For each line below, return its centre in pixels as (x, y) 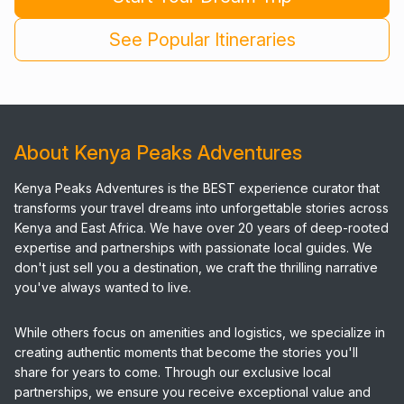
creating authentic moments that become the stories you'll (186, 352)
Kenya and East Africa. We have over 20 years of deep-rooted (202, 228)
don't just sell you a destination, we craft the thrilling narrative (196, 267)
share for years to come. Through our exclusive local (173, 372)
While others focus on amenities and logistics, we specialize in (200, 332)
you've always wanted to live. (103, 287)
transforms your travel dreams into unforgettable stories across (202, 208)
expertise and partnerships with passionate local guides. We (193, 248)
